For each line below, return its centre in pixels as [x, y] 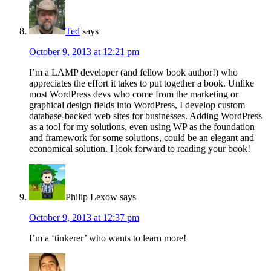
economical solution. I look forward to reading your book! [140, 149]
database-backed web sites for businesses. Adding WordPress [145, 116]
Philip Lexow [91, 197]
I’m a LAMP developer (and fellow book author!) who [133, 73]
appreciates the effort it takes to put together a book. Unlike [142, 83]
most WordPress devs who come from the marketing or [134, 94]
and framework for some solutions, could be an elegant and [142, 138]
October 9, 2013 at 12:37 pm [84, 218]
